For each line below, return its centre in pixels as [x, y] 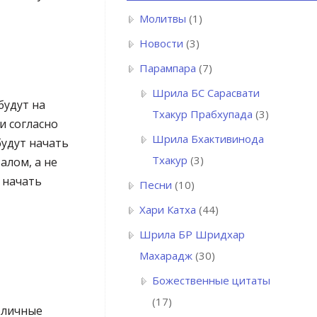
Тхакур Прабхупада [202, 114]
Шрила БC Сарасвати [206, 93]
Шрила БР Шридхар [192, 235]
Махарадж [166, 256]
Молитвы [163, 19]
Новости [161, 44]
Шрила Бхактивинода [208, 139]
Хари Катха [168, 210]
